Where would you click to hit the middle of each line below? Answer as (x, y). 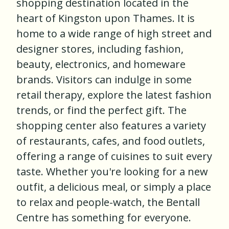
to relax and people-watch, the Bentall (108, 202)
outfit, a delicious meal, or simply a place (114, 187)
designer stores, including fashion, (100, 49)
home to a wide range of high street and (114, 34)
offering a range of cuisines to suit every (114, 156)
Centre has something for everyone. (104, 218)
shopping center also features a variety (111, 126)
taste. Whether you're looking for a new (112, 172)
